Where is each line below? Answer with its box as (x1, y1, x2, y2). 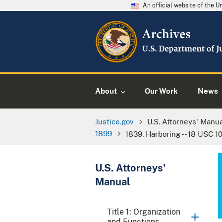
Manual (95, 176, 130, 188)
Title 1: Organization (107, 207, 180, 217)
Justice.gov (95, 116, 134, 126)
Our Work (145, 87, 178, 95)
